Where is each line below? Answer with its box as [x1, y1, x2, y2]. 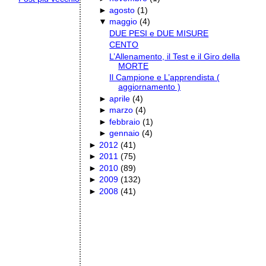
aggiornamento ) [118, 82, 181, 92]
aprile [109, 93, 131, 103]
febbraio [109, 116, 141, 126]
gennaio [109, 128, 140, 138]
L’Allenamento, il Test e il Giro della [109, 51, 240, 61]
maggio [109, 17, 138, 27]
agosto [109, 5, 135, 15]
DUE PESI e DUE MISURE [109, 28, 209, 38]
